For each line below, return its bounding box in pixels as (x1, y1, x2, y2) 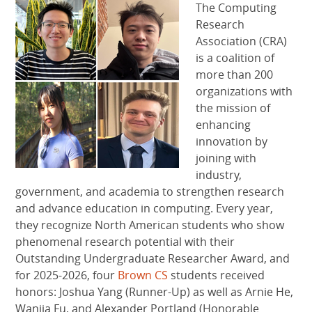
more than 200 (196, 67, 274, 83)
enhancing (196, 117, 251, 133)
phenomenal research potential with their (15, 234, 235, 250)
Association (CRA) (196, 33, 288, 49)
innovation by (196, 134, 268, 150)
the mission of (196, 100, 271, 116)
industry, (196, 167, 242, 183)
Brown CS (118, 267, 169, 283)
